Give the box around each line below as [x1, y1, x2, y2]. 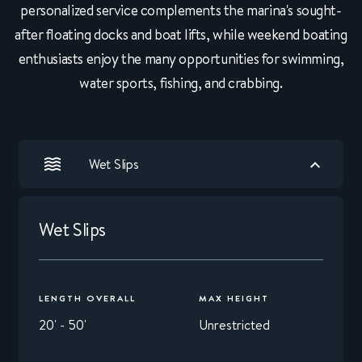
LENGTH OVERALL [39, 292, 136, 305]
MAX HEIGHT [199, 292, 269, 305]
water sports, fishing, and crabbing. [79, 73, 283, 94]
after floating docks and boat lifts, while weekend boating [15, 24, 347, 45]
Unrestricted [199, 316, 270, 335]
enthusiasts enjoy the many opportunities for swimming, [18, 48, 344, 69]
